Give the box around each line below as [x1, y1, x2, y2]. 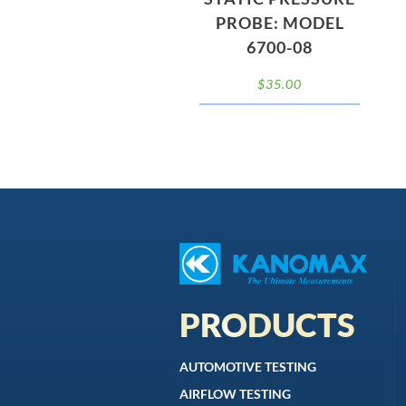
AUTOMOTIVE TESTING [179, 358, 317, 374]
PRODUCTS [179, 304, 356, 344]
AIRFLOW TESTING [179, 385, 292, 401]
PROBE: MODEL [215, 13, 344, 34]
